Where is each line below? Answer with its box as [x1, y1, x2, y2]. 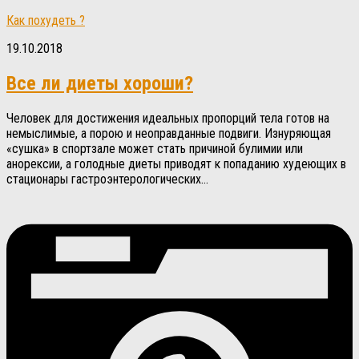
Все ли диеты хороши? [6, 71, 193, 95]
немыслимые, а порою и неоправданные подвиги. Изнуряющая [6, 125, 331, 141]
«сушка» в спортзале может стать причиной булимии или [6, 140, 303, 156]
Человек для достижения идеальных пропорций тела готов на [6, 110, 329, 126]
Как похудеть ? [6, 12, 85, 28]
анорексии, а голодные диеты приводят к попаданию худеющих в [6, 155, 346, 171]
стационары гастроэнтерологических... [6, 171, 208, 187]
